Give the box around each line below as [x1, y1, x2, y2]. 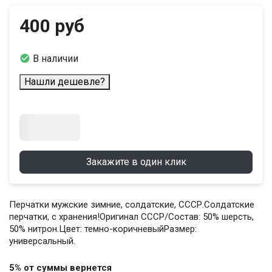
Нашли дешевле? [24, 76, 105, 88]
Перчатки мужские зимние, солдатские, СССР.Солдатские [9, 199, 254, 211]
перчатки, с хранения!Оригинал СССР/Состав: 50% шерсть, [9, 211, 254, 223]
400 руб [19, 15, 84, 37]
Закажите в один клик [86, 156, 186, 168]
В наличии [33, 53, 78, 65]
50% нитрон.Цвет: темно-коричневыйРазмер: [9, 223, 197, 235]
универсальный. [9, 236, 75, 247]
